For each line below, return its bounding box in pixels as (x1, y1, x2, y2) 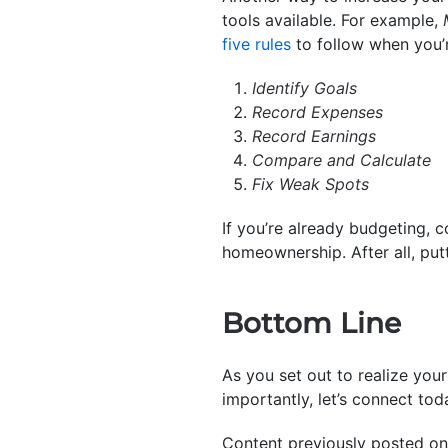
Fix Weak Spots (252, 173, 369, 194)
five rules (222, 33, 291, 54)
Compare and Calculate (252, 149, 431, 170)
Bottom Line (222, 305, 401, 340)
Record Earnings (252, 125, 376, 146)
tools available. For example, (222, 9, 443, 30)
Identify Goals (252, 77, 357, 98)
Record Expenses (252, 101, 383, 122)
